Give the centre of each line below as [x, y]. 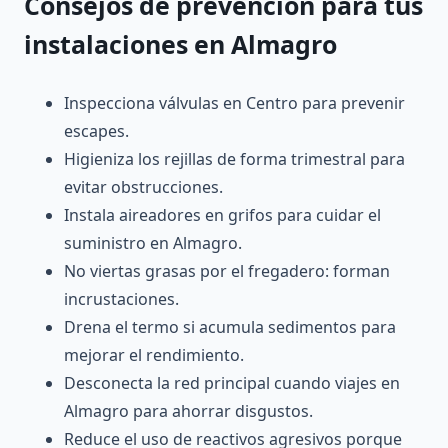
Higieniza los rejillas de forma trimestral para [234, 159]
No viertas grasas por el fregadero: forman [227, 271]
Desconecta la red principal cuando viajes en [232, 383]
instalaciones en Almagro [180, 44]
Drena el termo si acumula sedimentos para [230, 327]
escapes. [96, 131]
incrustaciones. [121, 299]
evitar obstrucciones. [143, 187]
